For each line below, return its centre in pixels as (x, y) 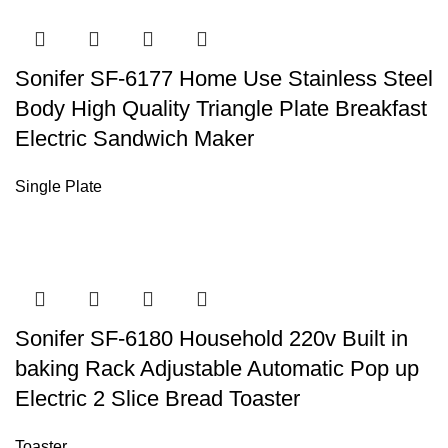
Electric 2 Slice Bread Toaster (157, 398)
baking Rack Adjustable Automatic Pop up (217, 368)
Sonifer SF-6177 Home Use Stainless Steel (224, 78)
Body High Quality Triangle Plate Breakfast (221, 108)
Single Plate (58, 186)
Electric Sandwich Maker (134, 138)
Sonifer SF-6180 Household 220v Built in (211, 338)
